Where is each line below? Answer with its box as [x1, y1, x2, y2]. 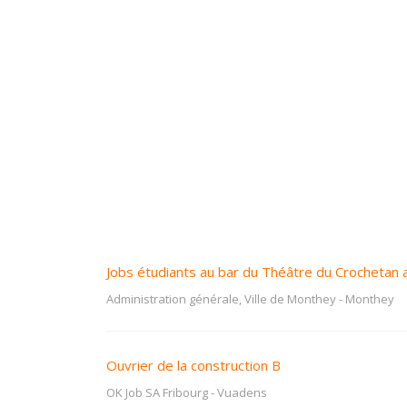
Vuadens [217, 384, 267, 401]
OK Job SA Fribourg [106, 384, 208, 401]
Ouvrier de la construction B [106, 356, 281, 374]
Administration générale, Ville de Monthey [106, 291, 336, 307]
